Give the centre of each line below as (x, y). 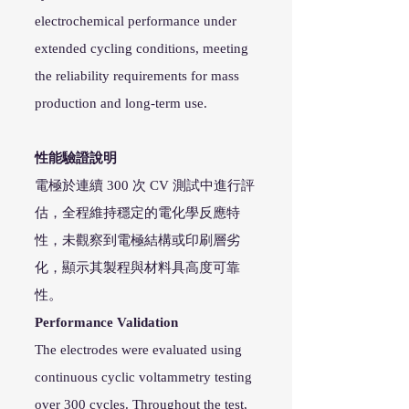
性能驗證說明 (76, 158)
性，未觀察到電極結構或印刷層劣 (137, 240)
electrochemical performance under (136, 21)
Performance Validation (106, 322)
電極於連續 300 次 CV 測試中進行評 (145, 185)
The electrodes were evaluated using (138, 350)
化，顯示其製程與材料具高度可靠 (137, 267)
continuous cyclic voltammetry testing (143, 377)
